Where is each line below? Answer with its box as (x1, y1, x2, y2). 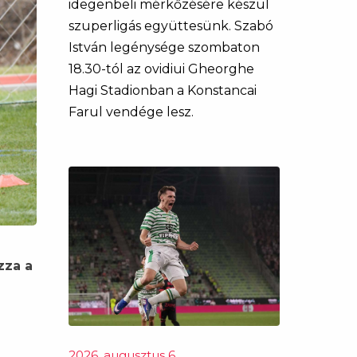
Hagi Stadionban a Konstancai (69, 83, 257, 98)
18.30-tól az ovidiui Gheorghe (69, 61, 254, 76)
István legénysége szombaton (69, 40, 260, 55)
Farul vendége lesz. (69, 104, 194, 120)
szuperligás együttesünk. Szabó (69, 18, 273, 33)
